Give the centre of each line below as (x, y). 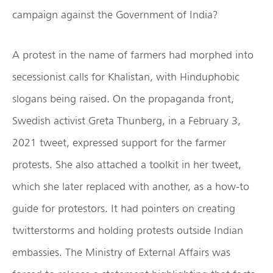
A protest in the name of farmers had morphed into (133, 55)
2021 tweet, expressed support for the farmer (119, 143)
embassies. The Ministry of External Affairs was (121, 252)
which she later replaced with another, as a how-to (131, 186)
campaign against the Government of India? (115, 15)
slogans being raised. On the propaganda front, (123, 99)
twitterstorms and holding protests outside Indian (128, 230)
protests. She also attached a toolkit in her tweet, (127, 165)
